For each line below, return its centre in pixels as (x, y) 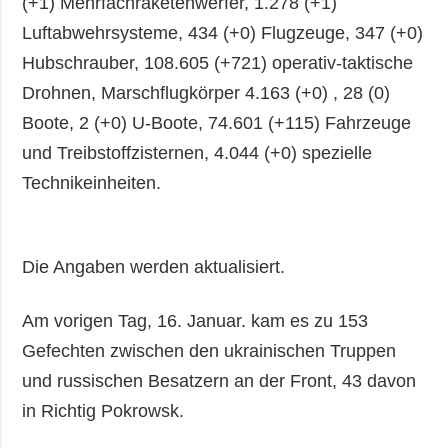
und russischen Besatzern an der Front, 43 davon (219, 381)
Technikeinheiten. (92, 183)
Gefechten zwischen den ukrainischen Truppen (209, 351)
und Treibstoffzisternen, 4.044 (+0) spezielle (197, 153)
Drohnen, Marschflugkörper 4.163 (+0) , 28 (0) (206, 93)
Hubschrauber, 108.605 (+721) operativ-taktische (218, 63)
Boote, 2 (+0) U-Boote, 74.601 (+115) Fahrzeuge (217, 123)
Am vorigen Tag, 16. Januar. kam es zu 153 (195, 321)
